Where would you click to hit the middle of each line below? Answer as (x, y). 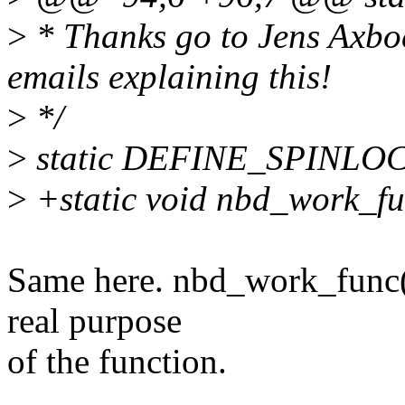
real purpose (94, 321)
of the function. (117, 362)
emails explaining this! (170, 77)
